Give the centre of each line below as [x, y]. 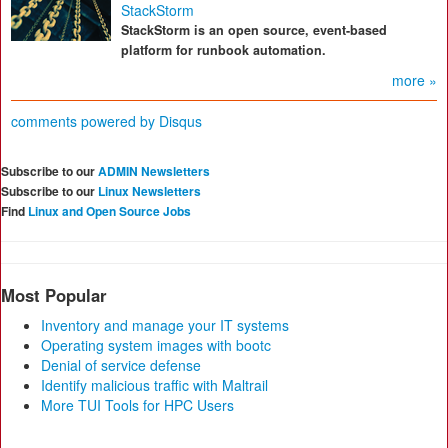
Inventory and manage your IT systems [165, 325]
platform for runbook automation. [223, 50]
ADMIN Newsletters [154, 171]
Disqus [180, 121]
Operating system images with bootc [156, 345]
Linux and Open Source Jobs [109, 211]
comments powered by [85, 121]
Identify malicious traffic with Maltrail [154, 385]
